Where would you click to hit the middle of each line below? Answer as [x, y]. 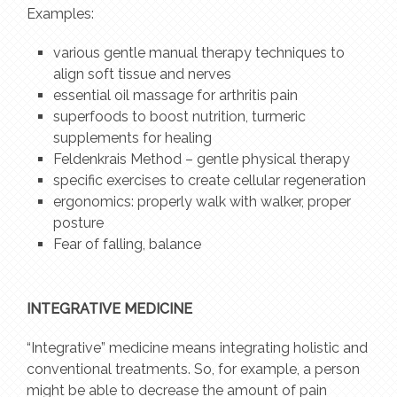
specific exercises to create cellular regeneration [210, 180]
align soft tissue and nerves [143, 74]
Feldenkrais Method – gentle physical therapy [202, 159]
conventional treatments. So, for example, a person [193, 369]
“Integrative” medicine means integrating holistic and [197, 347]
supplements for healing [133, 137]
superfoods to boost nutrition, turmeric [180, 116]
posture [79, 222]
